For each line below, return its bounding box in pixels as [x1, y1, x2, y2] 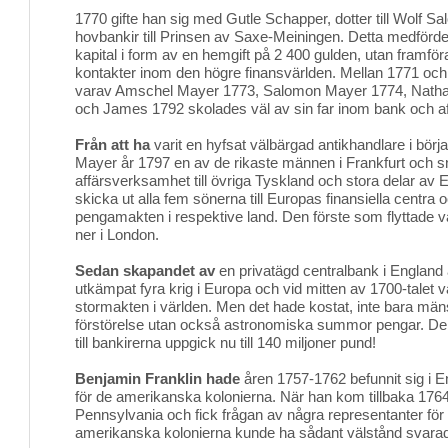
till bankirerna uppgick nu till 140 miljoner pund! [75, 334, 376, 351]
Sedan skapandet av [75, 262, 215, 279]
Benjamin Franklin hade [75, 370, 240, 387]
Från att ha [75, 136, 150, 153]
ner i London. [75, 226, 159, 243]
